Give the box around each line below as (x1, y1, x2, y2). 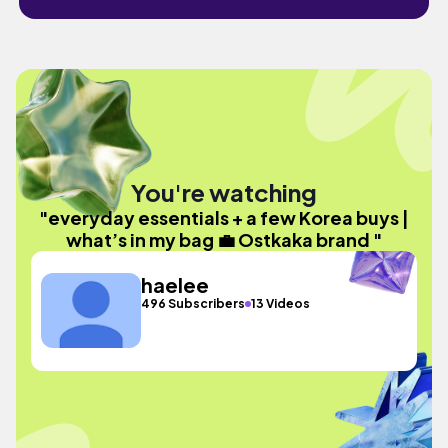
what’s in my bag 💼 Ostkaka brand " (66, 227, 382, 251)
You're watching (131, 176, 317, 207)
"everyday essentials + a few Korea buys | (39, 205, 409, 229)
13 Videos (251, 296, 311, 311)
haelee (141, 272, 210, 297)
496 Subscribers (141, 296, 246, 311)
